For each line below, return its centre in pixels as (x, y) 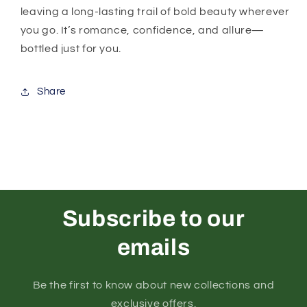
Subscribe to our (153, 218)
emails (153, 247)
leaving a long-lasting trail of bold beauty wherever (155, 11)
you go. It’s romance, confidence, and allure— (143, 30)
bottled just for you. (71, 48)
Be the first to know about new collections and (153, 285)
